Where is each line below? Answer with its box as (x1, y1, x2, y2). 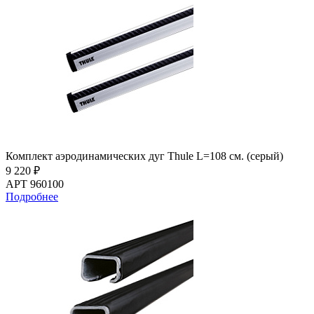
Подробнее (6, 191, 58, 203)
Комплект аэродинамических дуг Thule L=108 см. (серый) (6, 150, 283, 163)
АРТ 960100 (6, 178, 64, 191)
